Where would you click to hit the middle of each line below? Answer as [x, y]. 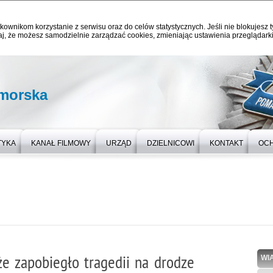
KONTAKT [226, 143]
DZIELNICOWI [171, 143]
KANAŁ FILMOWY [61, 143]
